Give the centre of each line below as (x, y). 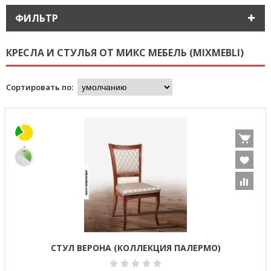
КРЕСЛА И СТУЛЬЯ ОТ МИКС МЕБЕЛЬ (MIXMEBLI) (125, 53)
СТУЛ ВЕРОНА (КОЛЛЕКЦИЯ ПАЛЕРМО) (135, 248)
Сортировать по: (40, 87)
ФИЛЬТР (37, 18)
